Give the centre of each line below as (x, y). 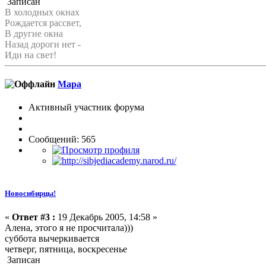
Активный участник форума (86, 107)
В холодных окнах (42, 12)
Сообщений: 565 (62, 140)
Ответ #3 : (34, 217)
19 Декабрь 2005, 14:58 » (106, 217)
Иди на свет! (31, 55)
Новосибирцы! (30, 194)
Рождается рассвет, (43, 23)
